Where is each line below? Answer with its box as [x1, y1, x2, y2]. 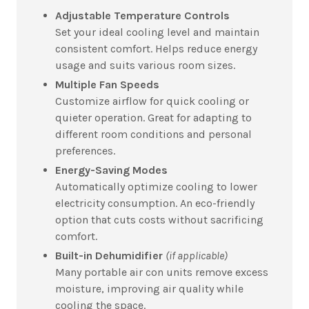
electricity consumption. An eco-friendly [55, 196, 255, 210]
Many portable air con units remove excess [55, 265, 268, 279]
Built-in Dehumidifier [55, 248, 163, 262]
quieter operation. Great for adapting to [55, 110, 252, 124]
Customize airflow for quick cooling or [55, 94, 249, 108]
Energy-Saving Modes [55, 163, 168, 177]
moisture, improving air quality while [55, 281, 243, 295]
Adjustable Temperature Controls [55, 8, 230, 22]
